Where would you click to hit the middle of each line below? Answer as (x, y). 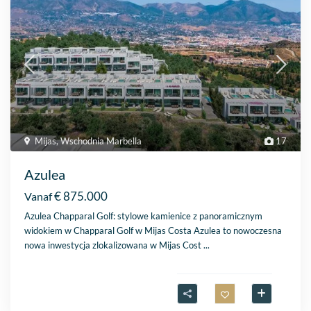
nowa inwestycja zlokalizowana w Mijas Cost (114, 245)
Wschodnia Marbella (101, 141)
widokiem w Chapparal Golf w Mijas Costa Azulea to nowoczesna (153, 231)
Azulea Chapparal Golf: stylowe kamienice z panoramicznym (144, 216)
